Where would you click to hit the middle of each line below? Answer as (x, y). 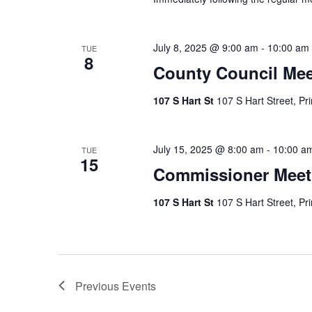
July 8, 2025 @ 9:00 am (205, 47)
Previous (99, 286)
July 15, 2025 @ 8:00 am (208, 149)
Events (139, 286)
